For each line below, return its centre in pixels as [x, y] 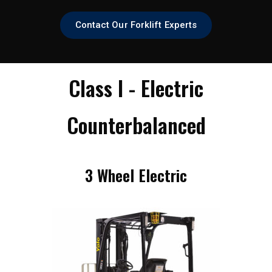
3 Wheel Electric [136, 175]
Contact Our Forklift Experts [136, 25]
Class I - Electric [136, 87]
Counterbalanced [136, 124]
